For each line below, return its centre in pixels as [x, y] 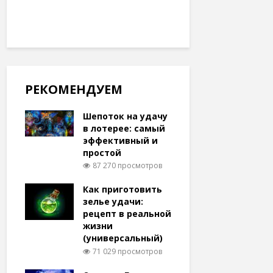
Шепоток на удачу [125, 116]
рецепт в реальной [127, 214]
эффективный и [120, 140]
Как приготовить [122, 190]
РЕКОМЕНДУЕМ [74, 89]
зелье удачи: [113, 202]
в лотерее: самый [124, 128]
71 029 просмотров [127, 251]
